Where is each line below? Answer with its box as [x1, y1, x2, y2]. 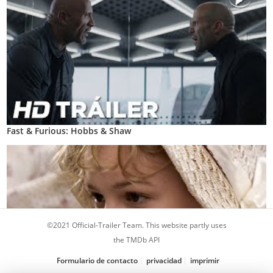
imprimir [190, 255, 219, 266]
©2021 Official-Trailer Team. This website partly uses [46, 220, 227, 230]
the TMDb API [113, 235, 160, 245]
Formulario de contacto [57, 255, 138, 266]
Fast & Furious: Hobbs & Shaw [7, 125, 132, 137]
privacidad [146, 255, 182, 266]
